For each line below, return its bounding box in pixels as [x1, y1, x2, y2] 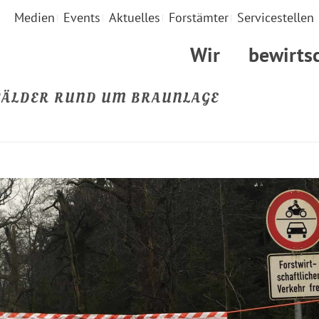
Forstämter [169, 9, 229, 26]
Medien [14, 9, 55, 26]
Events [63, 9, 100, 26]
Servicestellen [237, 9, 314, 26]
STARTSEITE [271, 124, 315, 133]
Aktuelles [109, 9, 160, 26]
